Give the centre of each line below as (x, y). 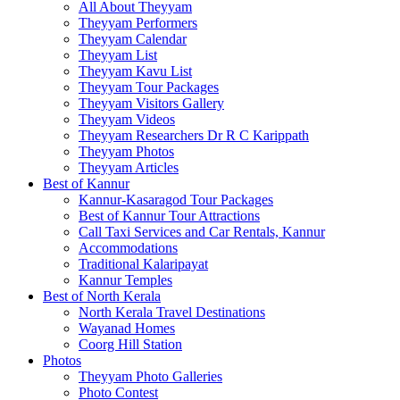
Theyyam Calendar (133, 38)
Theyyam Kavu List (135, 71)
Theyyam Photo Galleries (150, 376)
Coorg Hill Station (130, 344)
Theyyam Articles (129, 167)
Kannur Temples (125, 279)
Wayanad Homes (127, 328)
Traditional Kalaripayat (143, 263)
